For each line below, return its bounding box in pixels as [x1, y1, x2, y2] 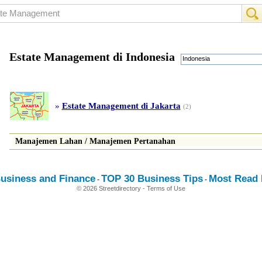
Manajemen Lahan [15, 137, 82, 146]
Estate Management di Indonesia [9, 50, 175, 63]
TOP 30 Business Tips [101, 173, 203, 184]
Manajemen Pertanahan [89, 137, 175, 146]
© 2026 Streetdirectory [77, 185, 143, 192]
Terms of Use [147, 185, 185, 192]
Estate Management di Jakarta [61, 101, 181, 111]
